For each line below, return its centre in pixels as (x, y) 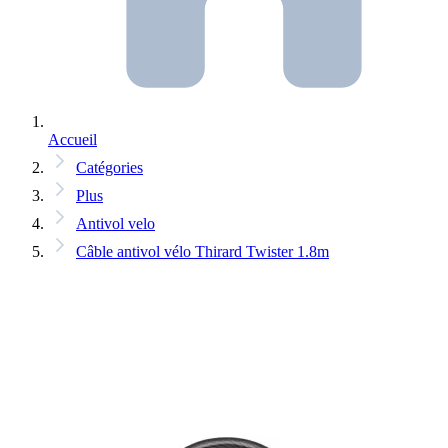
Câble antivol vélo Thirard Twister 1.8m (202, 252)
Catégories (109, 168)
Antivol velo (115, 224)
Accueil (72, 140)
